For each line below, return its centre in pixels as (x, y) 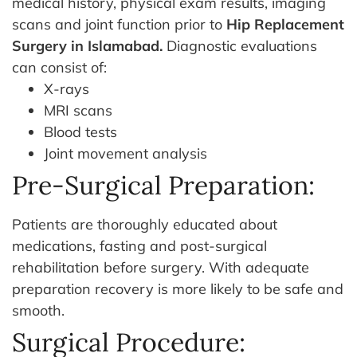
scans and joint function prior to (119, 24)
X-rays (67, 88)
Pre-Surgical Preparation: (163, 185)
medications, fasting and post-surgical (139, 245)
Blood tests (80, 131)
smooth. (38, 310)
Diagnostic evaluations (242, 45)
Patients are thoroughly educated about (145, 224)
